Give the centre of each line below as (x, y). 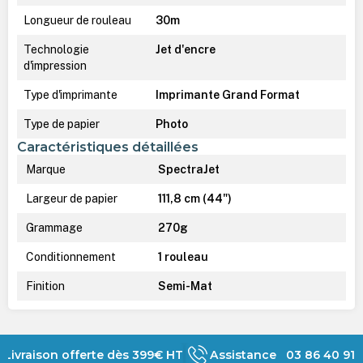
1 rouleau (181, 256)
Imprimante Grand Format (227, 94)
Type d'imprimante (70, 94)
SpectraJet (187, 169)
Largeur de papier (70, 198)
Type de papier (61, 124)
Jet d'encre (185, 49)
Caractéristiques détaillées (107, 146)
